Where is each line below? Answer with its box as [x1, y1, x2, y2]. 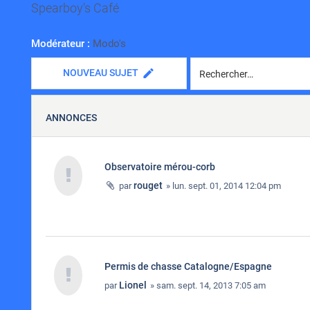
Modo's [93, 37, 126, 50]
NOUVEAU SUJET [63, 67, 138, 78]
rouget [134, 180, 163, 191]
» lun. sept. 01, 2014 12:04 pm [164, 181, 281, 191]
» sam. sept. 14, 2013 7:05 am [148, 280, 266, 291]
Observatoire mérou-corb [104, 161, 215, 172]
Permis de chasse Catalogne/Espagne [104, 261, 272, 272]
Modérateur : [31, 37, 90, 50]
